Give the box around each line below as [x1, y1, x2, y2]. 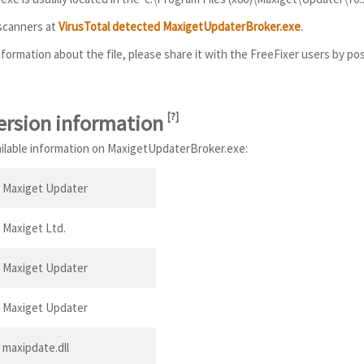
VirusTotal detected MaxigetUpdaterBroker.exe [58, 19, 301, 35]
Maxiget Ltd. [2, 219, 66, 236]
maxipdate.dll [2, 339, 69, 355]
